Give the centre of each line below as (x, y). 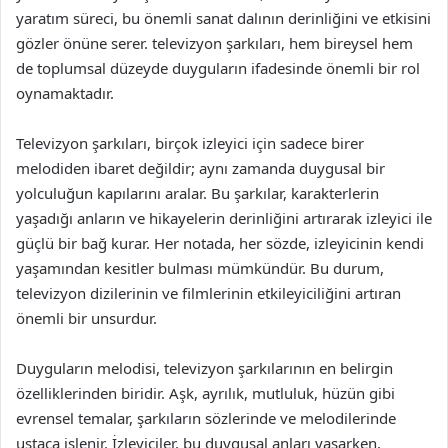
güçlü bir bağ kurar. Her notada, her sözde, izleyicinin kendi (220, 243)
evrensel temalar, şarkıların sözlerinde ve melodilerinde (206, 418)
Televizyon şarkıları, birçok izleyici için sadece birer (190, 143)
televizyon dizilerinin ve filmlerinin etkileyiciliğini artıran (208, 293)
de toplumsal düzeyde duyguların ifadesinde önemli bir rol (218, 68)
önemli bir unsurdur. (86, 318)
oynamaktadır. (65, 93)
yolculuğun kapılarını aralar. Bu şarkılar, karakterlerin (197, 193)
